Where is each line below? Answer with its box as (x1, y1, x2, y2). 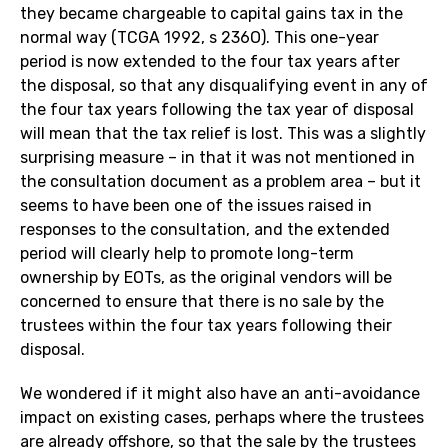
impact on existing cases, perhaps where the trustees (20, 408, 424, 428)
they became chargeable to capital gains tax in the (20, 4, 403, 24)
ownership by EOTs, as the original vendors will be (20, 268, 392, 288)
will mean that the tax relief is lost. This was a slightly (20, 124, 426, 144)
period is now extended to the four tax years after (20, 52, 400, 72)
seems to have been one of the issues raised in (20, 196, 372, 216)
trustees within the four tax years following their (20, 316, 392, 336)
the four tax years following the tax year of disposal (20, 100, 414, 120)
